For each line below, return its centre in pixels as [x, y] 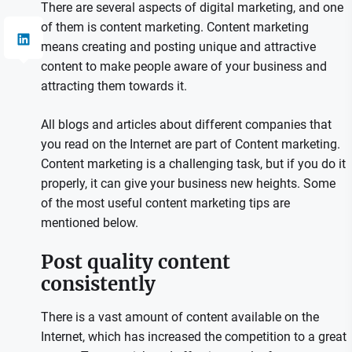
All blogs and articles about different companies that [186, 125]
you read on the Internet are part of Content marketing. [190, 145]
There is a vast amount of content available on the [180, 317]
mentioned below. [89, 223]
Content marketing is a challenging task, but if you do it [193, 164]
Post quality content [135, 262]
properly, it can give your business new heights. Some [188, 184]
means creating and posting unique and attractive [178, 47]
